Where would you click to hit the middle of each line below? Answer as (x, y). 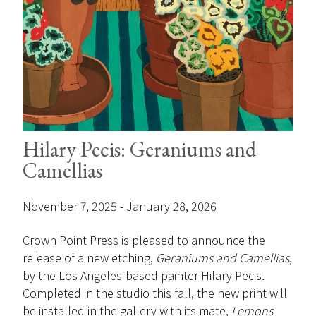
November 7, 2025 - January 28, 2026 (120, 207)
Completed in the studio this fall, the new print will (155, 293)
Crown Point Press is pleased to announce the (144, 241)
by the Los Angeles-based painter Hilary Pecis (142, 276)
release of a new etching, (89, 258)
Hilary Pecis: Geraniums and (139, 150)
